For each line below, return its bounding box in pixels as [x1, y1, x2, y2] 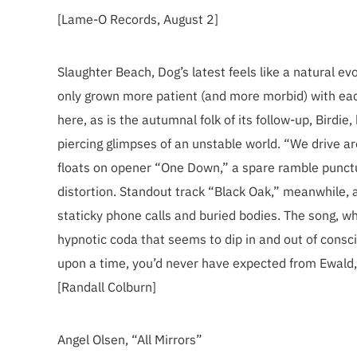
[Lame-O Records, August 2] [57, 11, 218, 27]
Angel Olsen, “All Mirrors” [57, 331, 202, 347]
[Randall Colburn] [57, 279, 156, 295]
